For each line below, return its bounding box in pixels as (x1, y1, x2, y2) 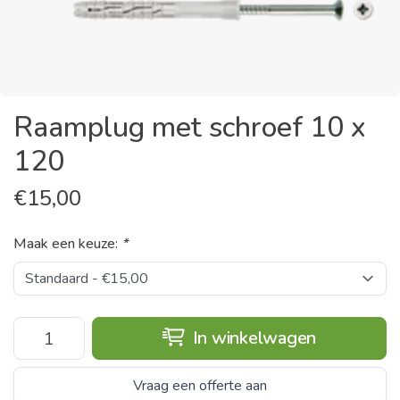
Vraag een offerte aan (133, 376, 267, 396)
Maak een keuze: (13, 234, 121, 254)
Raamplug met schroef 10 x (13, 108, 365, 146)
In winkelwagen (187, 326, 316, 350)
